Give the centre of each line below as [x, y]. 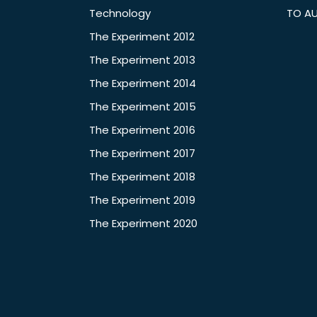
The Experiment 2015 [143, 107]
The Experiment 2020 [143, 224]
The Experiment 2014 [143, 83]
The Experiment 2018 [142, 177]
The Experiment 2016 [142, 130]
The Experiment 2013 [142, 60]
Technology [120, 13]
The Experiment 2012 [142, 37]
